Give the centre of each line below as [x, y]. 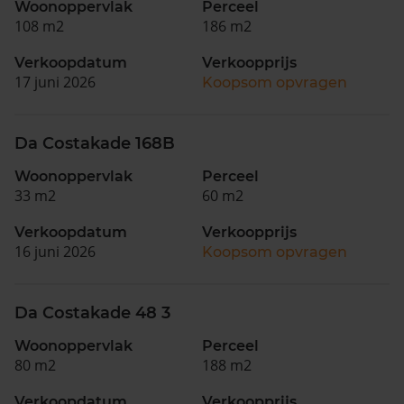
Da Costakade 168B [95, 143]
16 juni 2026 [55, 251]
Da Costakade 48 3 [92, 312]
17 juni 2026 [55, 82]
